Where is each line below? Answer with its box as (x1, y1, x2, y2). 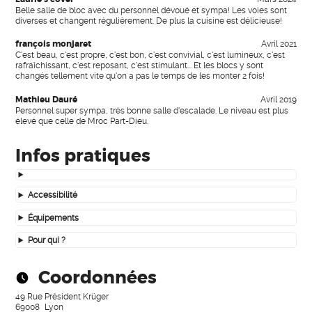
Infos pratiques (15, 144, 151, 167)
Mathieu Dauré (15, 93, 78, 105)
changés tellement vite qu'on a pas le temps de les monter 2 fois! (15, 70, 265, 81)
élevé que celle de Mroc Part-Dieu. (15, 115, 149, 126)
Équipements (27, 212, 79, 223)
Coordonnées (38, 266, 157, 289)
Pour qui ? (27, 235, 65, 246)
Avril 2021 (260, 38, 297, 49)
